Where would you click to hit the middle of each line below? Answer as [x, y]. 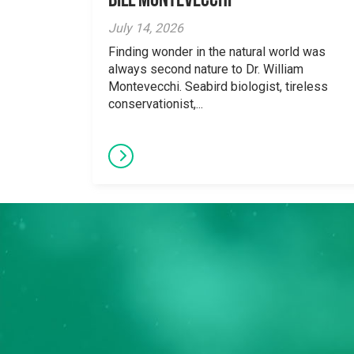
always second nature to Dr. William [206, 69]
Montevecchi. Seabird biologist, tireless [218, 87]
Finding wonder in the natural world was [217, 52]
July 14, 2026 [146, 28]
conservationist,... [156, 104]
